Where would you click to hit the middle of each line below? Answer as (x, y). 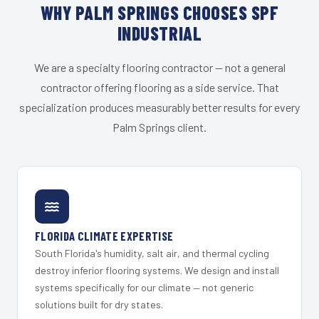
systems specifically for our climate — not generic (144, 288)
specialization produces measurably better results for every (159, 108)
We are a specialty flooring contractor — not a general (159, 68)
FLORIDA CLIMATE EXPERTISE (104, 236)
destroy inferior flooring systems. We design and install (157, 271)
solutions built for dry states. (99, 305)
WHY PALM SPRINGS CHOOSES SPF (159, 13)
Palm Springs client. (159, 127)
